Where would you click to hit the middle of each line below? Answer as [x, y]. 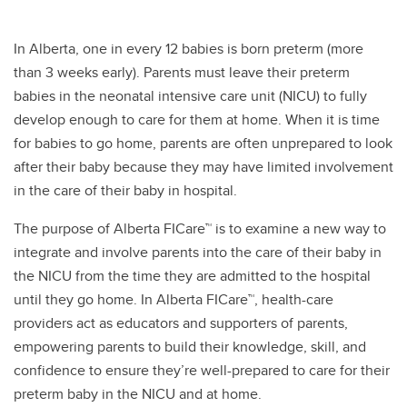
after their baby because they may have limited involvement [203, 167]
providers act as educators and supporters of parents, [181, 323]
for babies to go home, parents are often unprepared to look [203, 143]
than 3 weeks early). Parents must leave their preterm [182, 72]
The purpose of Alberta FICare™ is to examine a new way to [200, 228]
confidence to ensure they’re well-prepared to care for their [202, 370]
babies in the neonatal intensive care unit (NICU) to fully [190, 96]
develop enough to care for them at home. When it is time [197, 119]
